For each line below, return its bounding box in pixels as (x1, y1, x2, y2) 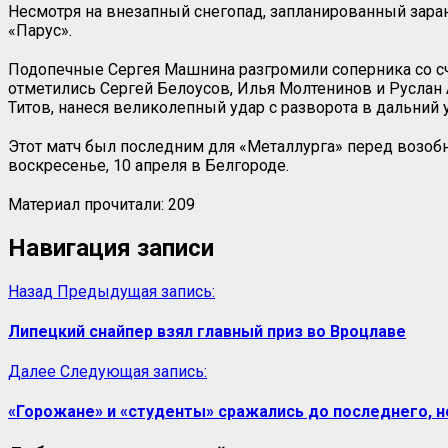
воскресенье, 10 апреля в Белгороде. (8, 155, 289, 175)
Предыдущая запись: (57, 281, 215, 301)
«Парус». (8, 20, 72, 40)
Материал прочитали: (8, 194, 164, 214)
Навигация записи (8, 233, 214, 262)
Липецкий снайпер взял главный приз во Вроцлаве (8, 321, 406, 341)
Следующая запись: (60, 362, 207, 382)
